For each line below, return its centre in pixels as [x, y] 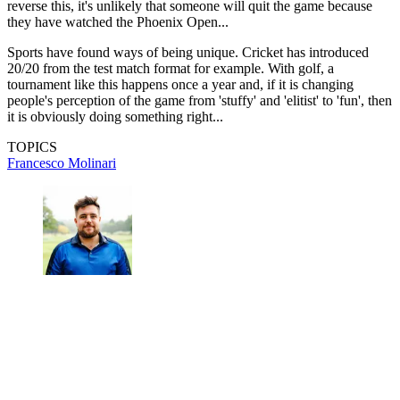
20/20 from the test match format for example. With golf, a [171, 68]
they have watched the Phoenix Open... [118, 21]
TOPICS [32, 146]
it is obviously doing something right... [115, 116]
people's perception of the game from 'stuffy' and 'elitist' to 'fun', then [200, 100]
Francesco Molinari [62, 162]
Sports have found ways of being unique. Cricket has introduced [188, 52]
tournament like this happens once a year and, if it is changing [180, 84]
